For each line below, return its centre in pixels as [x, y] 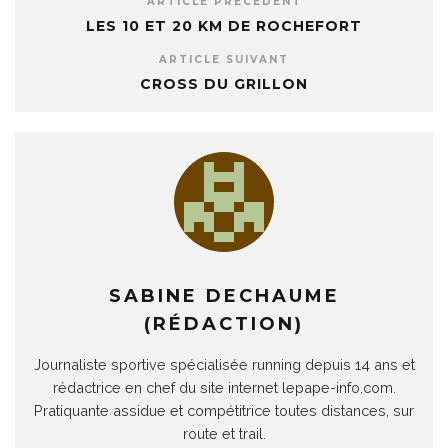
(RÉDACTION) [224, 324]
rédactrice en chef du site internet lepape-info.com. [224, 387]
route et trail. [224, 433]
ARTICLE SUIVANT [224, 59]
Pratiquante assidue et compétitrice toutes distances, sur [224, 410]
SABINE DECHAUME [224, 296]
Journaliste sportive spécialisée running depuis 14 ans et [224, 364]
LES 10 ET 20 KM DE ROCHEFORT [224, 26]
